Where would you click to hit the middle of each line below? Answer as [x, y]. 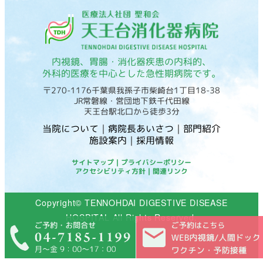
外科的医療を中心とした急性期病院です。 [131, 73]
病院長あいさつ [141, 128]
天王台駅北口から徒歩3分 [131, 111]
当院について [70, 128]
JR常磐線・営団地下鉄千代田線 [131, 100]
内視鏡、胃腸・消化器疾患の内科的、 [131, 61]
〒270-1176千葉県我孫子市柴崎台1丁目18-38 [131, 90]
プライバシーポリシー [156, 162]
